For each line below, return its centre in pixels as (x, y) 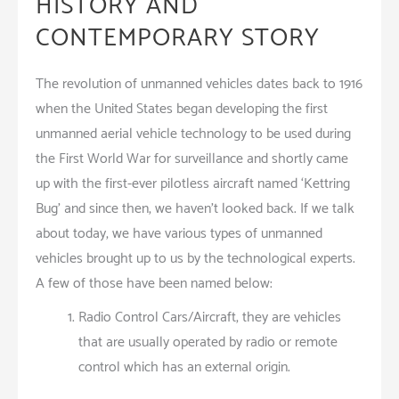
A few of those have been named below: (154, 283)
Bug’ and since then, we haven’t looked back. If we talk (195, 208)
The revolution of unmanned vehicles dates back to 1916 (199, 84)
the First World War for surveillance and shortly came (192, 159)
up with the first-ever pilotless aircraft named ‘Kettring (193, 183)
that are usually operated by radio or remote (208, 342)
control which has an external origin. (184, 367)
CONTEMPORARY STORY (178, 38)
